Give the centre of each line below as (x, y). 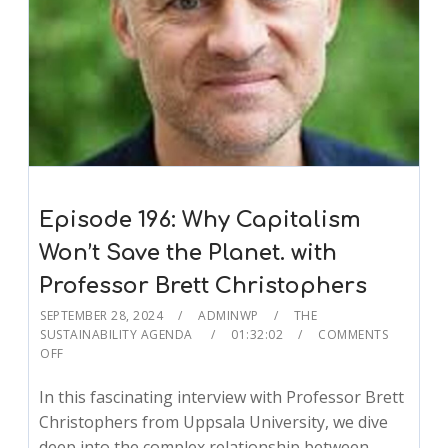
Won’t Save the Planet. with (188, 252)
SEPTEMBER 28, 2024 (102, 315)
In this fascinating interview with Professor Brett (222, 396)
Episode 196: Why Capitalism (200, 219)
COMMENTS (353, 334)
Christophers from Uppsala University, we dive (214, 421)
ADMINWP (228, 315)
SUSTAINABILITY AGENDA (118, 334)
